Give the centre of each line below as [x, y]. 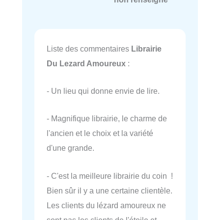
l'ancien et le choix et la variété [100, 133]
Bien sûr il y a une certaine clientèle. [110, 190]
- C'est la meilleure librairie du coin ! [110, 176]
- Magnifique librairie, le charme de [107, 119]
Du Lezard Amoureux [86, 63]
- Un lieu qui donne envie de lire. [103, 91]
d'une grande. [70, 148]
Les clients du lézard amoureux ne [106, 205]
